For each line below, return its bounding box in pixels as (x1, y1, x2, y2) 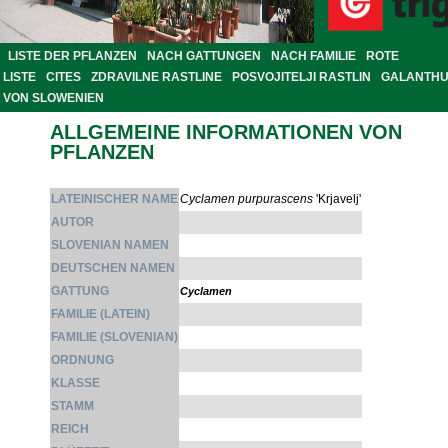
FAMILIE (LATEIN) (51, 307, 150, 322)
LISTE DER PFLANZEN (8, 49, 137, 64)
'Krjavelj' (313, 192, 361, 207)
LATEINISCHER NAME (51, 192, 178, 207)
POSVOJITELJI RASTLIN (232, 70, 371, 85)
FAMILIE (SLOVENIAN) (51, 330, 178, 345)
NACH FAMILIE (271, 49, 356, 64)
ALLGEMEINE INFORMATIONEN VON (50, 121, 402, 144)
